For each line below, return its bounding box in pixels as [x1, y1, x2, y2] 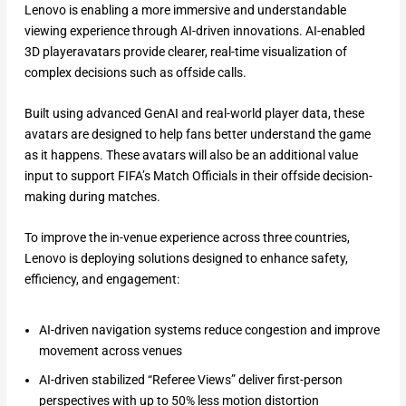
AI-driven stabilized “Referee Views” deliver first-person [38, 372, 343, 388]
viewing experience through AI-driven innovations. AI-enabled [24, 23, 365, 38]
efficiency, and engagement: [24, 272, 182, 287]
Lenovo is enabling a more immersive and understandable [24, 2, 346, 17]
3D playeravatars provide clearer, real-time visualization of [24, 43, 347, 59]
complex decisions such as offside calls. [24, 64, 246, 80]
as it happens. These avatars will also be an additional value [24, 147, 358, 162]
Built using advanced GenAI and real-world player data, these [24, 105, 364, 121]
